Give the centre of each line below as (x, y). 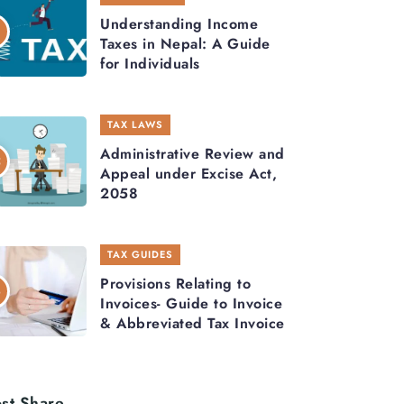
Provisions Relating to (175, 284)
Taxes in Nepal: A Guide (185, 44)
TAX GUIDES (140, 255)
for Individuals (150, 64)
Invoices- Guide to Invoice (191, 304)
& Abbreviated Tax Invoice (193, 324)
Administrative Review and (193, 154)
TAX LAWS (135, 125)
